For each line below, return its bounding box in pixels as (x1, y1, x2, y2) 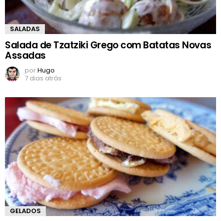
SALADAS (10, 24, 40, 34)
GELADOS (10, 206, 41, 216)
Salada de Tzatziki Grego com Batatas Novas (5, 38, 212, 52)
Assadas (5, 49, 46, 63)
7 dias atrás (25, 74, 62, 83)
